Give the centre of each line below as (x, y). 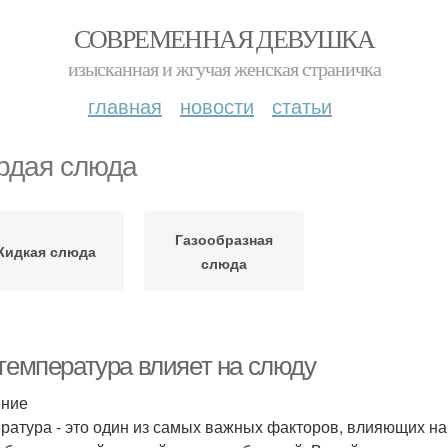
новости (217, 105)
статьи (302, 105)
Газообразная (224, 239)
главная (125, 105)
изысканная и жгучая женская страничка (224, 68)
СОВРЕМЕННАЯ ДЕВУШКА (224, 38)
